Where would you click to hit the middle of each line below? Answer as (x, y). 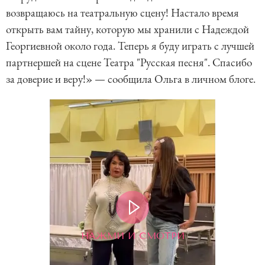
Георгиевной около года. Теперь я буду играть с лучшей (130, 46)
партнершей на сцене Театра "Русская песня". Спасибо (129, 63)
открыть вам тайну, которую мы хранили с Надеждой (127, 30)
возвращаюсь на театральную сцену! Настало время (122, 13)
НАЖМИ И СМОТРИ (132, 235)
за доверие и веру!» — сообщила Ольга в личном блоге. (131, 79)
